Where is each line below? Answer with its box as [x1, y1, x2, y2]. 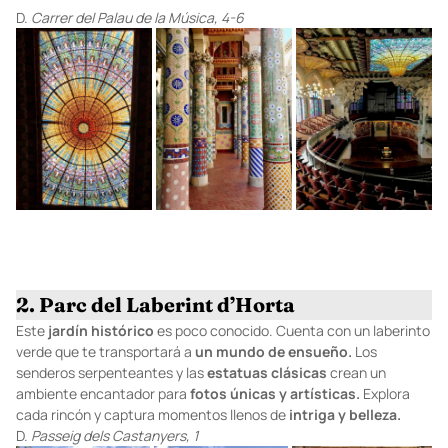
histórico [91, 320, 154, 340]
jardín [48, 320, 88, 340]
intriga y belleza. [289, 404, 401, 424]
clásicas [271, 362, 327, 382]
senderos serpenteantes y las [16, 362, 207, 382]
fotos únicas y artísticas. [190, 383, 360, 403]
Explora [360, 383, 410, 403]
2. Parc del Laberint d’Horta [16, 291, 295, 317]
